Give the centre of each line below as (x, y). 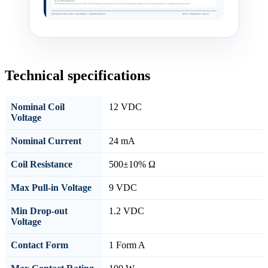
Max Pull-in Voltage (51, 187)
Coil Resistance (42, 164)
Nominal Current (46, 141)
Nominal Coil (38, 106)
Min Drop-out (39, 211)
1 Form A (127, 245)
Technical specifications (77, 75)
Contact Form (39, 245)
